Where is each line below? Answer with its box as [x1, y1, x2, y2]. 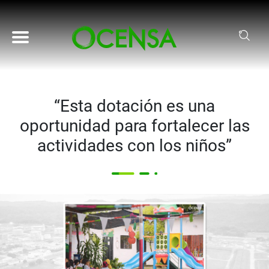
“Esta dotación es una [54, 96, 215, 116]
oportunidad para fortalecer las [19, 116, 250, 136]
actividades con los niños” [37, 136, 232, 156]
